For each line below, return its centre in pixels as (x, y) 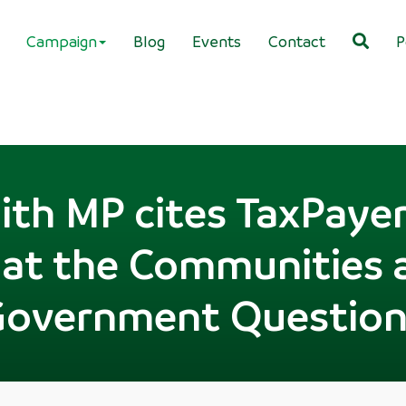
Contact (297, 41)
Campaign (62, 41)
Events (217, 41)
